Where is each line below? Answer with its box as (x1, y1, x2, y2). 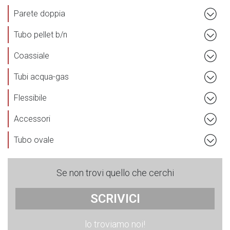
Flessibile (14, 92, 47, 103)
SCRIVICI (90, 191, 140, 206)
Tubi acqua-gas (14, 71, 69, 82)
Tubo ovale (14, 135, 54, 145)
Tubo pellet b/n (14, 29, 67, 40)
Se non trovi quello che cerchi (56, 167, 174, 178)
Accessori (14, 113, 50, 124)
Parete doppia (14, 8, 65, 18)
